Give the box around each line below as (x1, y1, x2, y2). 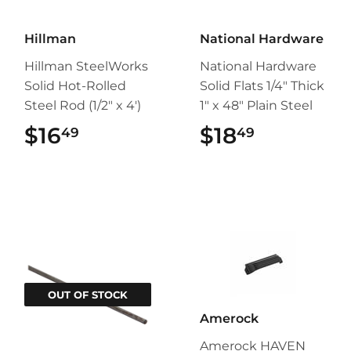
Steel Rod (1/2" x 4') (24, 97, 141, 113)
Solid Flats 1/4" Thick (200, 78, 324, 93)
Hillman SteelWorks (24, 58, 148, 74)
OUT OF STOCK (48, 288, 128, 301)
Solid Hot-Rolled (24, 78, 126, 93)
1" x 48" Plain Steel (200, 97, 313, 113)
